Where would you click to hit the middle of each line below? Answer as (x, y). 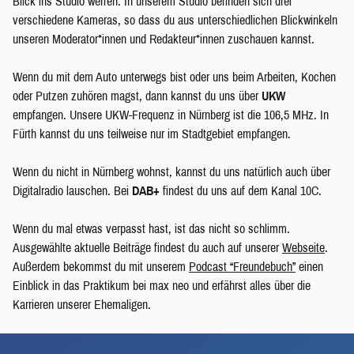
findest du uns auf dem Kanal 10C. (241, 190)
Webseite (303, 247)
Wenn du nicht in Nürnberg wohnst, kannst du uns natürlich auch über (171, 171)
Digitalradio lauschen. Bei (72, 190)
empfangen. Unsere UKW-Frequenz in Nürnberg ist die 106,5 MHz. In (171, 115)
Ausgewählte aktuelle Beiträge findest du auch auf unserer (147, 247)
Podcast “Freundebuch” (242, 266)
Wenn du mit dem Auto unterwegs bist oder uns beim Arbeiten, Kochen (174, 77)
